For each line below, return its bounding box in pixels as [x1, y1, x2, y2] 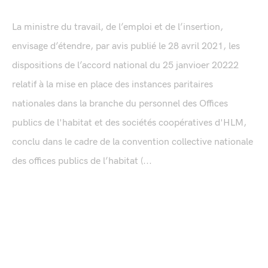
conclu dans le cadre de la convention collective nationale [12, 136, 253, 148]
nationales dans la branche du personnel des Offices [12, 98, 228, 109]
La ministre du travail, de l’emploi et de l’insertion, [12, 21, 223, 33]
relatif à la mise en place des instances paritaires [12, 78, 213, 90]
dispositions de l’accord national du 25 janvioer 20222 [12, 59, 239, 71]
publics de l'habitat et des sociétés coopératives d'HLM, [12, 117, 246, 129]
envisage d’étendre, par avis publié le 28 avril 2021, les [12, 40, 240, 52]
